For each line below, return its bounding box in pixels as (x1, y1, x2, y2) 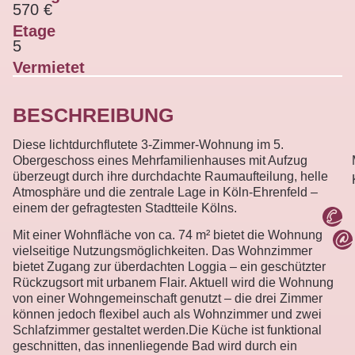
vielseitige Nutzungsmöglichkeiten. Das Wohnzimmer (13, 244, 312, 258)
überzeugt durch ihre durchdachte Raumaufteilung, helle (13, 169, 328, 183)
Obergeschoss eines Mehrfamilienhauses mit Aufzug (13, 153, 307, 167)
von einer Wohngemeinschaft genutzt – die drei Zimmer (13, 292, 323, 306)
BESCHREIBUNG (13, 103, 174, 126)
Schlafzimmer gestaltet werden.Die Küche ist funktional (13, 323, 322, 338)
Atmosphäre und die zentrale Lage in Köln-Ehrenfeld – (13, 185, 318, 199)
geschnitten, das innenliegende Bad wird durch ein (13, 339, 297, 353)
